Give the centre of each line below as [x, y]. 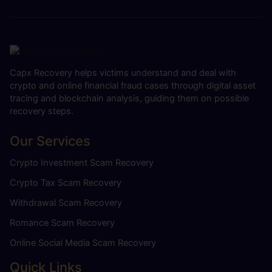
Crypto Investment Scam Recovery [82, 163]
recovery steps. [42, 111]
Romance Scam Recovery [62, 223]
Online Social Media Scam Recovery [83, 243]
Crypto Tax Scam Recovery [66, 183]
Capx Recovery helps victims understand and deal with [123, 73]
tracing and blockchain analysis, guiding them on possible [129, 99]
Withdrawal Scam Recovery [66, 203]
